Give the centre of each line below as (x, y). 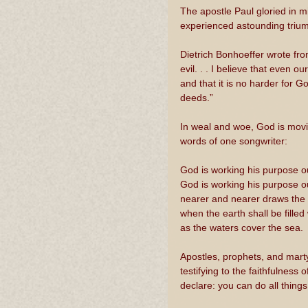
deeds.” (197, 98)
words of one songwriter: (234, 141)
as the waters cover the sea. (243, 228)
